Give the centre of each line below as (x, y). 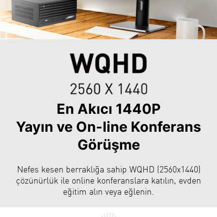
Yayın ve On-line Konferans (108, 126)
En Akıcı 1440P (108, 108)
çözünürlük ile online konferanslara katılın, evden (108, 180)
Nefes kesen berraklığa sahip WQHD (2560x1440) (108, 169)
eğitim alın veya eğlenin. (108, 191)
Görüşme (108, 144)
